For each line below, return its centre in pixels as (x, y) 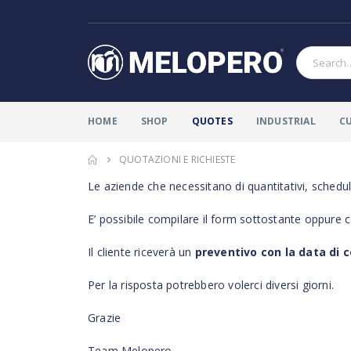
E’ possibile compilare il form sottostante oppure (217, 219)
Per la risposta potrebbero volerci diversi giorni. (211, 285)
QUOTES (212, 121)
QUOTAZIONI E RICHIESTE (177, 160)
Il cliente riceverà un (141, 252)
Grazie (105, 318)
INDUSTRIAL (286, 121)
